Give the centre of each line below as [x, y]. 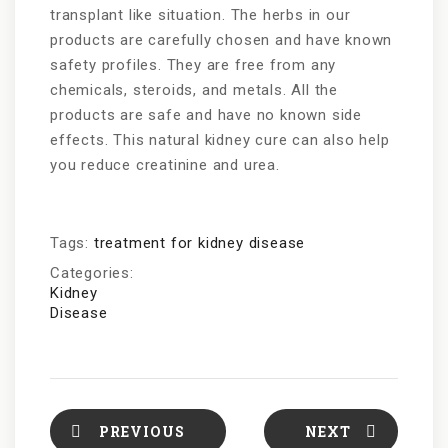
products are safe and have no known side [206, 115]
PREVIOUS [142, 432]
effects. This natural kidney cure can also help [220, 140]
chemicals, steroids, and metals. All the [194, 90]
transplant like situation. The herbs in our [200, 15]
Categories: [92, 273]
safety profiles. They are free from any [193, 65]
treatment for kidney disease [199, 243]
